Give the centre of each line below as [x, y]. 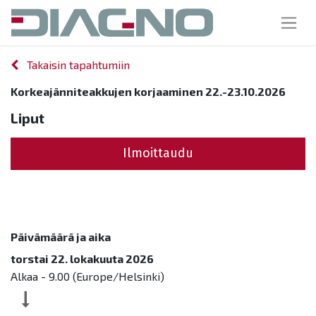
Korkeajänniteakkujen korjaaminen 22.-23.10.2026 [148, 91]
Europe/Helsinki [118, 276]
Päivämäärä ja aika [61, 236]
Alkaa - [30, 276]
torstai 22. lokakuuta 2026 [82, 258]
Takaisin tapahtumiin [78, 64]
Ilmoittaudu [158, 153]
